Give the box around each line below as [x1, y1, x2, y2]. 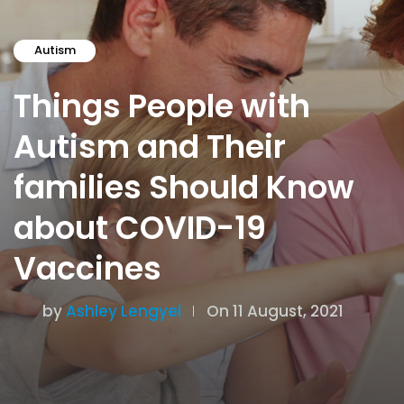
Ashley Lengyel [66, 300, 181, 323]
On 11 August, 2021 [207, 300, 344, 323]
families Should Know [14, 165, 354, 210]
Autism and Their [14, 124, 286, 170]
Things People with [14, 84, 310, 129]
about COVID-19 [14, 206, 266, 251]
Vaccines [14, 246, 161, 291]
